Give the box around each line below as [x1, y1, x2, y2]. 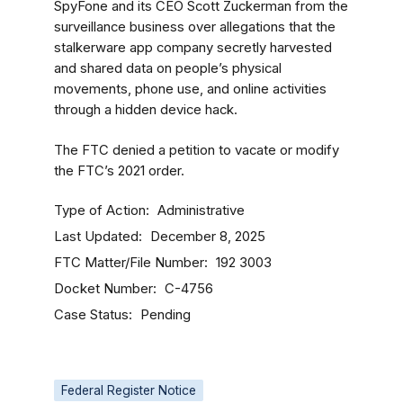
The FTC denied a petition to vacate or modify [54, 142, 339, 158]
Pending [140, 307, 191, 323]
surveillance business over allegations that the [54, 19, 336, 35]
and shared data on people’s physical [54, 60, 282, 76]
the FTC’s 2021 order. [54, 163, 184, 179]
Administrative [157, 202, 245, 219]
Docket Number [54, 280, 153, 297]
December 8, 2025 [150, 228, 265, 245]
